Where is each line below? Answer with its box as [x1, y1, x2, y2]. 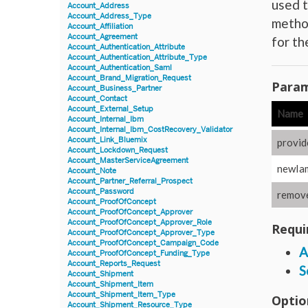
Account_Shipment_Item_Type [67, 289, 175, 299]
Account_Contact [67, 93, 127, 103]
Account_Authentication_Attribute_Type [67, 52, 207, 62]
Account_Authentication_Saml [67, 63, 172, 72]
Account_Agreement [67, 32, 137, 41]
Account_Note [67, 166, 116, 175]
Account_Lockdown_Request [67, 145, 168, 155]
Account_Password [67, 186, 134, 196]
